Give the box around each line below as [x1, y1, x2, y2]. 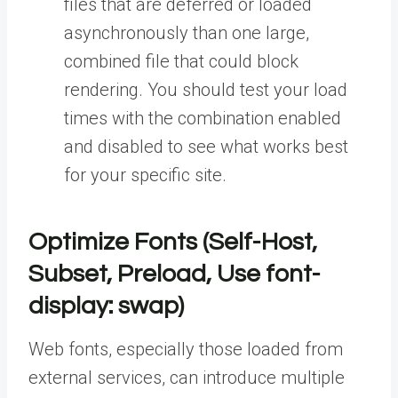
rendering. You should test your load [64, 78, 347, 100]
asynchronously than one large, [64, 21, 309, 44]
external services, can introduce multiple [28, 366, 345, 388]
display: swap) [28, 292, 184, 319]
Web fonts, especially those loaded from [28, 338, 343, 360]
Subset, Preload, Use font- [28, 260, 321, 287]
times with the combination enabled [64, 107, 341, 129]
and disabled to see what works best [64, 135, 348, 157]
